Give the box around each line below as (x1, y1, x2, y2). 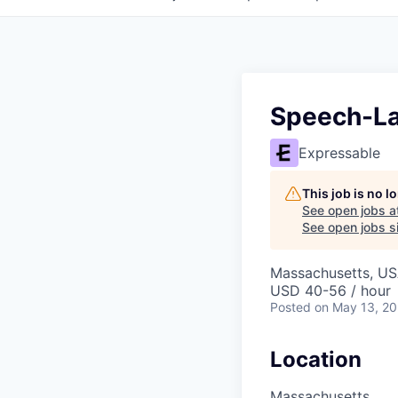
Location (270, 346, 362, 372)
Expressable (298, 143, 380, 162)
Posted (270, 298, 311, 314)
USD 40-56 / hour (270, 281, 391, 299)
